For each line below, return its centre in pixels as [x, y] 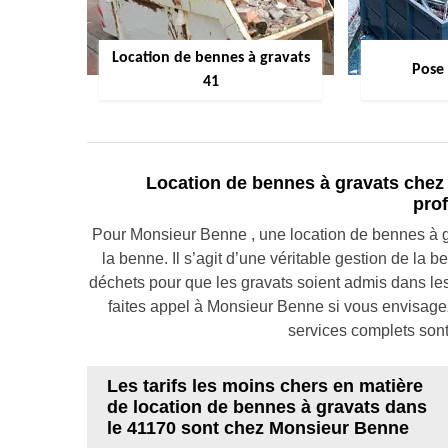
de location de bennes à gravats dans [267, 406]
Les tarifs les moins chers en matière [265, 385]
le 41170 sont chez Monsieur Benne [258, 427]
